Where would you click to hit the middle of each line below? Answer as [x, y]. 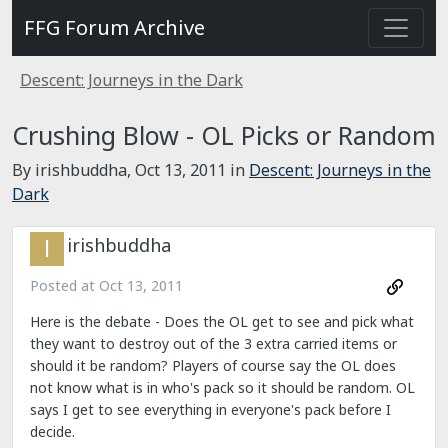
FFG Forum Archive [114, 27]
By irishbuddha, [73, 170]
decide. [52, 432]
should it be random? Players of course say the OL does [213, 366]
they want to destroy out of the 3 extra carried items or [213, 344]
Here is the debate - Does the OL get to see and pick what [222, 322]
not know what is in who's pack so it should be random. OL [222, 388]
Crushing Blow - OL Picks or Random [224, 135]
